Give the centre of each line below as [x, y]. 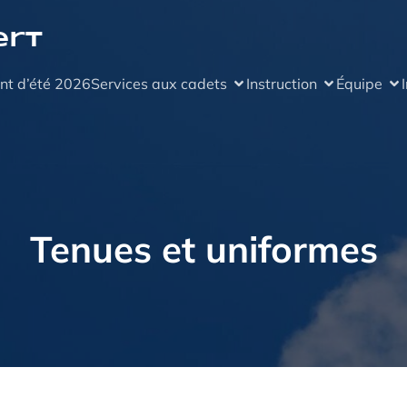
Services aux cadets [159, 84]
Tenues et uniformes [203, 249]
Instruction [281, 84]
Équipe [359, 84]
